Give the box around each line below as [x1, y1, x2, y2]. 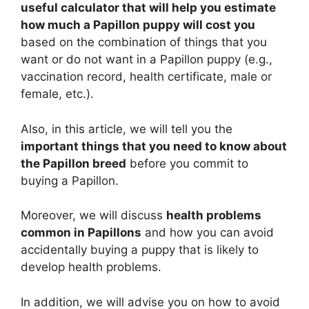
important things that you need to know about [21, 139, 287, 153]
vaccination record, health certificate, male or [21, 70, 272, 84]
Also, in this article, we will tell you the [21, 121, 232, 136]
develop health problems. [21, 260, 161, 275]
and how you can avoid [141, 226, 274, 240]
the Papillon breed [21, 156, 126, 170]
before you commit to [126, 156, 248, 170]
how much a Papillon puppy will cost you [21, 18, 255, 32]
